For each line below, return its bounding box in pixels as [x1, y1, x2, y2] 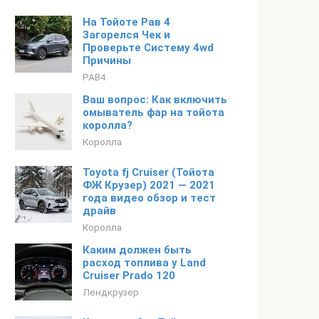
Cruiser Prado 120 [83, 269, 175, 282]
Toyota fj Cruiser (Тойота [83, 166, 214, 179]
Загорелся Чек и [83, 28, 170, 41]
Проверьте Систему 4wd [83, 41, 214, 54]
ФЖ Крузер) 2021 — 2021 [83, 179, 215, 192]
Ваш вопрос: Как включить [83, 93, 227, 106]
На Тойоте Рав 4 [83, 16, 170, 28]
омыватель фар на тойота [83, 106, 224, 119]
